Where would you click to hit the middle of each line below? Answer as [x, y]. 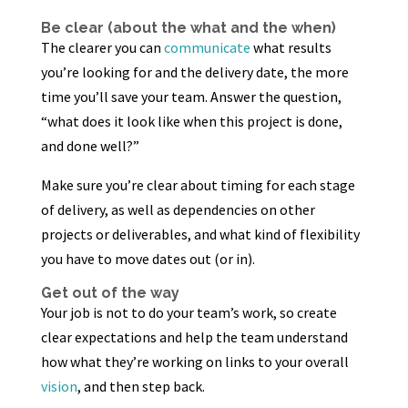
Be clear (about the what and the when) [188, 28]
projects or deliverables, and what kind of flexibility [200, 234]
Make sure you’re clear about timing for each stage [198, 185]
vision [59, 386]
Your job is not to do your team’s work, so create [189, 312]
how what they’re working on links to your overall [194, 362]
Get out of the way [110, 293]
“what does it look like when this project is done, [191, 121]
